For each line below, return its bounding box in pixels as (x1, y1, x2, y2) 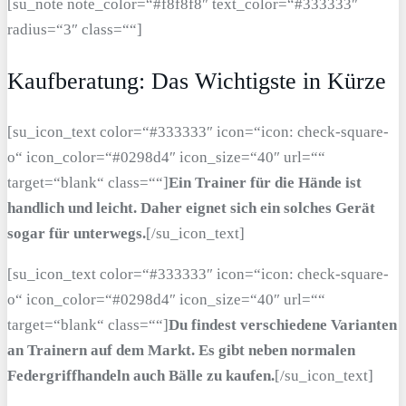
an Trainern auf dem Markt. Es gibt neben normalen (7, 342, 355, 360)
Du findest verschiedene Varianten (169, 316, 397, 334)
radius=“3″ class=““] (7, 20, 142, 38)
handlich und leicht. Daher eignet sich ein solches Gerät (7, 199, 375, 217)
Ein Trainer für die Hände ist (169, 174, 362, 192)
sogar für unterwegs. (7, 225, 146, 243)
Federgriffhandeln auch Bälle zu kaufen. (7, 367, 275, 385)
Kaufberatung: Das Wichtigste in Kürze (7, 67, 386, 94)
